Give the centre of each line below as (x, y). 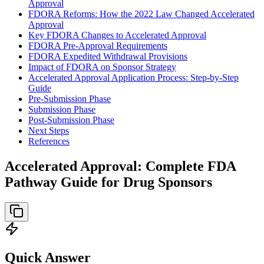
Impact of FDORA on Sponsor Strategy (102, 67)
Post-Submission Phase (71, 120)
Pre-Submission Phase (70, 98)
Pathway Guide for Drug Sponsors (108, 182)
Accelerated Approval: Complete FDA (120, 166)
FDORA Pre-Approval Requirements (98, 45)
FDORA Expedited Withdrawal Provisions (108, 56)
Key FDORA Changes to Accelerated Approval (117, 35)
